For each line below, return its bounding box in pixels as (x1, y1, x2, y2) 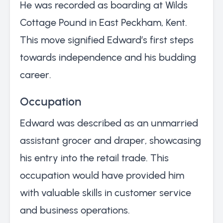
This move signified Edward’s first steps (20, 33, 194, 46)
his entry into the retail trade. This (20, 151, 169, 164)
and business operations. (20, 204, 130, 216)
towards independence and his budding (20, 51, 196, 63)
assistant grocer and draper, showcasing (20, 134, 201, 146)
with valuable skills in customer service (20, 186, 191, 199)
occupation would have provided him (20, 169, 184, 181)
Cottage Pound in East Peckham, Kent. (20, 16, 187, 28)
